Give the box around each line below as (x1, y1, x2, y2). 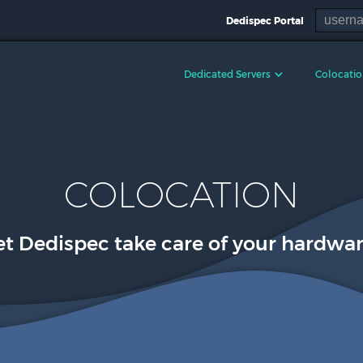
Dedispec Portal (226, 15, 304, 27)
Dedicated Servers (184, 68, 271, 80)
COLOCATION (64, 173, 299, 216)
